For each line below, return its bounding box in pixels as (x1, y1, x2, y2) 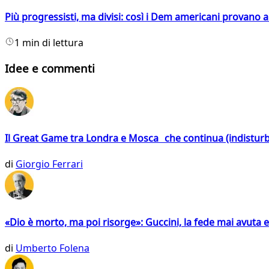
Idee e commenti (5, 61, 95, 76)
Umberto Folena (16, 241, 89, 255)
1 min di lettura (14, 36, 83, 50)
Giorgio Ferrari (16, 157, 83, 171)
